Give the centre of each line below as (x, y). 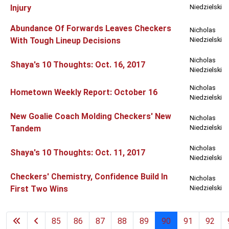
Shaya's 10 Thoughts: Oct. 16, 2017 (78, 65)
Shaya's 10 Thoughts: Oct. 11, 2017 (78, 153)
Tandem (26, 129)
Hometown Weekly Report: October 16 (84, 93)
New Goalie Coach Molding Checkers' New (91, 117)
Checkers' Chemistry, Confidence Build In (89, 177)
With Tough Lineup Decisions (65, 41)
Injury (21, 8)
